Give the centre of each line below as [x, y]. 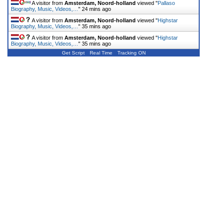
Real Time [101, 53]
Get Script [73, 53]
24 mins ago [96, 9]
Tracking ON [131, 53]
